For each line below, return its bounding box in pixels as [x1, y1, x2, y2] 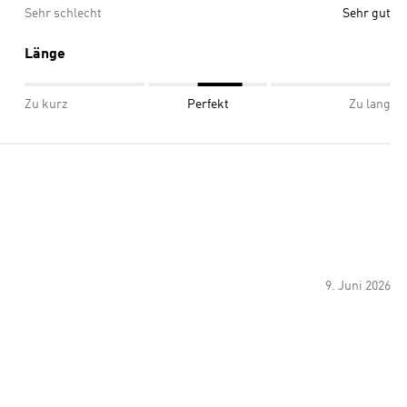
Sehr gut [342, 7, 391, 20]
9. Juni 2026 [325, 280, 391, 293]
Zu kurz [25, 98, 67, 111]
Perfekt [187, 98, 229, 111]
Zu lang [349, 98, 391, 111]
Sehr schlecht [25, 7, 102, 20]
